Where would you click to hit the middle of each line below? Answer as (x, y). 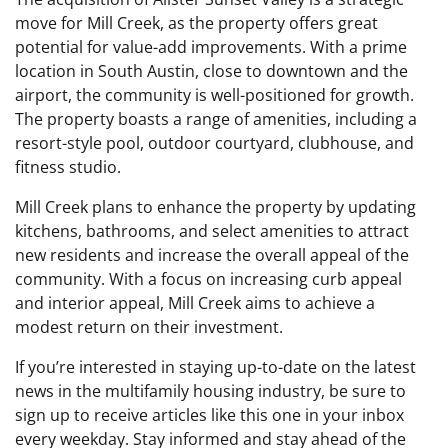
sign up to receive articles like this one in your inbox (209, 415)
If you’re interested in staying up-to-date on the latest (215, 367)
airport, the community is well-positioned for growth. (214, 95)
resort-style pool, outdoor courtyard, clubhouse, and (214, 143)
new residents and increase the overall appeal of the (212, 255)
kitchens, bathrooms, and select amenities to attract (212, 231)
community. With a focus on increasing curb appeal (208, 279)
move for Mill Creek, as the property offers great (196, 23)
